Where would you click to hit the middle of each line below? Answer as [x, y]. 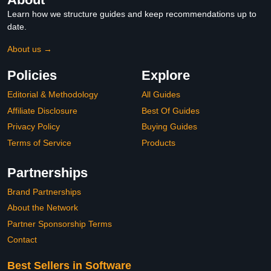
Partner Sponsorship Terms [60, 224]
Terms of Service [39, 142]
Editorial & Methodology [53, 95]
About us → [30, 49]
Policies [32, 76]
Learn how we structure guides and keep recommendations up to [132, 14]
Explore [166, 76]
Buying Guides [169, 127]
